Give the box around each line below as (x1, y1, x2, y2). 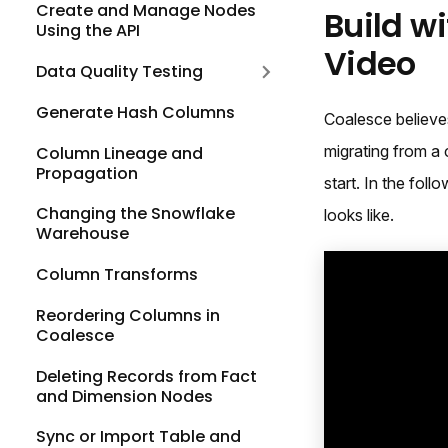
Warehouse (36, 222, 129, 246)
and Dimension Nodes (36, 384, 213, 408)
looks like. (324, 205, 394, 226)
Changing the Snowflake (36, 202, 235, 226)
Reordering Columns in (36, 303, 220, 327)
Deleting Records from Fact (36, 364, 257, 388)
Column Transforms (36, 263, 198, 287)
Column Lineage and (36, 141, 203, 165)
